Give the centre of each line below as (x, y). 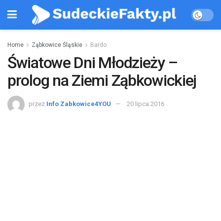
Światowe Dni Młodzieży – (92, 63)
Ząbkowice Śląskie (57, 45)
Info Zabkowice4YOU (79, 104)
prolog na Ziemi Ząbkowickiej (102, 80)
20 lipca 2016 (146, 104)
